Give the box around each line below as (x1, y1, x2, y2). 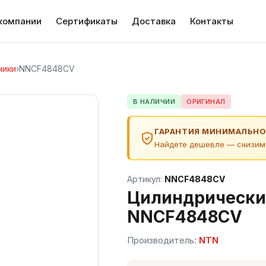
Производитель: (127, 234, 199, 246)
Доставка (132, 15, 176, 27)
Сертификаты (56, 15, 118, 27)
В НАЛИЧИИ (132, 97, 175, 106)
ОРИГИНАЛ (186, 97, 226, 106)
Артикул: (127, 173, 165, 184)
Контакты (190, 15, 233, 27)
